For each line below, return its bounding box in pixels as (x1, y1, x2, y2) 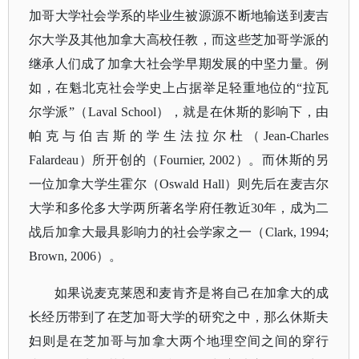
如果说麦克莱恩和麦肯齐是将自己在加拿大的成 (54, 286, 329, 300)
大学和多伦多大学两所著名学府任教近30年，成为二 (29, 201, 329, 215)
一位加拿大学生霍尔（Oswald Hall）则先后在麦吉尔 (29, 177, 329, 191)
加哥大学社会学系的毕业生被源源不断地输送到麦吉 (29, 9, 329, 22)
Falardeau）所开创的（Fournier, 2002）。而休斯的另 (29, 153, 329, 167)
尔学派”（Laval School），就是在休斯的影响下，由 (29, 105, 329, 119)
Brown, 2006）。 (29, 249, 122, 263)
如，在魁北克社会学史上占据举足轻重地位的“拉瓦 (29, 81, 329, 95)
